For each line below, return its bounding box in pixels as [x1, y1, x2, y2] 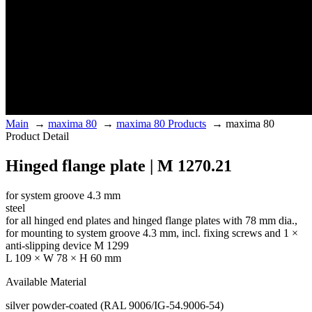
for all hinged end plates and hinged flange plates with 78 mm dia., [6, 214, 297, 227]
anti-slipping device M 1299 [6, 240, 129, 252]
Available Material [6, 276, 86, 288]
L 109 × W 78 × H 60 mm [6, 252, 121, 265]
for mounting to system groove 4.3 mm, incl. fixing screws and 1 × [6, 227, 298, 240]
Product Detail [6, 130, 69, 143]
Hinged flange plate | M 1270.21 [6, 157, 232, 175]
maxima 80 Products [116, 118, 206, 130]
